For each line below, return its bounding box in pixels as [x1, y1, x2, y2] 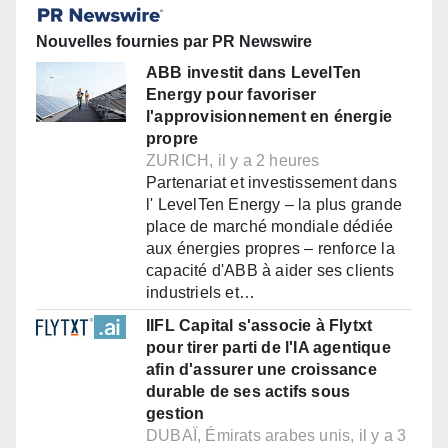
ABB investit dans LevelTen [146, 64, 362, 82]
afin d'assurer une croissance [146, 361, 377, 379]
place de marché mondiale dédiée [146, 218, 394, 236]
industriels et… [146, 284, 255, 302]
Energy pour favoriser [146, 86, 317, 104]
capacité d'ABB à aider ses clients [146, 262, 394, 280]
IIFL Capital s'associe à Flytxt [146, 317, 373, 335]
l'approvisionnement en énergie [146, 108, 392, 126]
